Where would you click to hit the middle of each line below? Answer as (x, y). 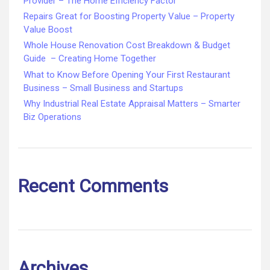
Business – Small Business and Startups (103, 88)
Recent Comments (93, 186)
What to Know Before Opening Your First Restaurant (127, 74)
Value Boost (48, 29)
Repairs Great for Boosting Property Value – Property (129, 16)
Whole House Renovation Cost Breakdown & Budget (127, 46)
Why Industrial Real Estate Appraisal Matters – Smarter (132, 104)
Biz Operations (52, 117)
